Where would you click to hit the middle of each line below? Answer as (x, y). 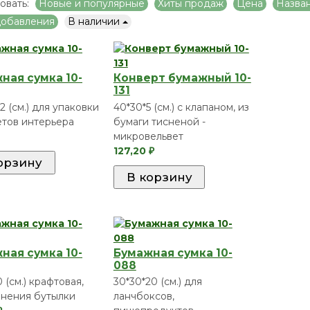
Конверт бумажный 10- (182, 78)
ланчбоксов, (144, 297)
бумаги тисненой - (159, 121)
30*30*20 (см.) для (157, 282)
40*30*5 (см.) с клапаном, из (181, 107)
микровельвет (148, 136)
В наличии (95, 22)
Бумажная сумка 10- (173, 253)
